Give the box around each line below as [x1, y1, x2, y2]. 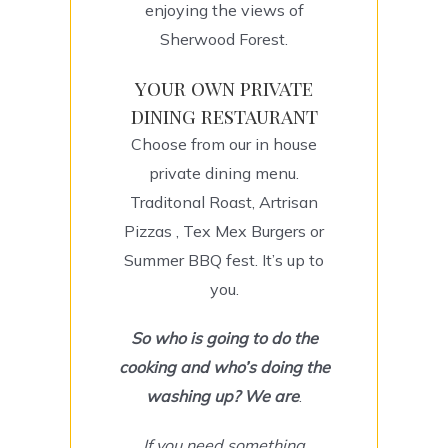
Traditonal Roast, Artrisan [130, 192, 318, 213]
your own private [135, 74, 313, 102]
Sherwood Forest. [160, 29, 288, 50]
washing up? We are [146, 386, 299, 407]
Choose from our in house [131, 134, 317, 155]
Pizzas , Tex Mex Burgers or [124, 221, 324, 242]
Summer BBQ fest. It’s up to [124, 250, 324, 271]
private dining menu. [149, 163, 299, 184]
